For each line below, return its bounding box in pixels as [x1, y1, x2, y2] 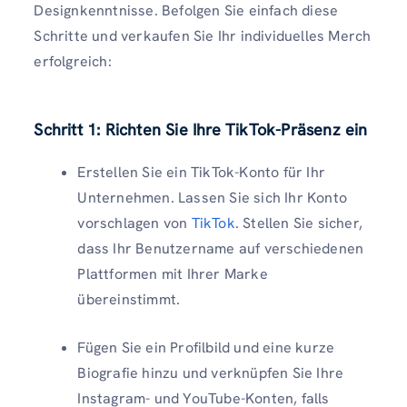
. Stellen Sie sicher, [234, 213, 362, 233]
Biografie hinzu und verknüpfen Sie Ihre [77, 363, 344, 383]
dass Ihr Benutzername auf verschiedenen [77, 239, 364, 259]
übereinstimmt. [77, 290, 181, 310]
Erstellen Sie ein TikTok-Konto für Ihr [77, 163, 325, 183]
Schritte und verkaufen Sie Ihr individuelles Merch [34, 26, 372, 46]
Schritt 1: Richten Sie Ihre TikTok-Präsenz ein [34, 119, 368, 141]
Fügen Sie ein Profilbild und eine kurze [77, 338, 335, 358]
